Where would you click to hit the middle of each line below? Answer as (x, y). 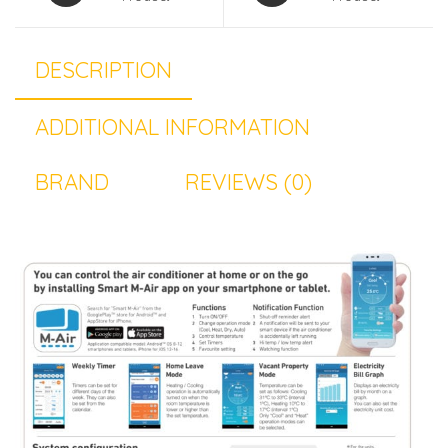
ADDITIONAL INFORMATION (172, 127)
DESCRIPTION (103, 70)
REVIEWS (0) (248, 182)
